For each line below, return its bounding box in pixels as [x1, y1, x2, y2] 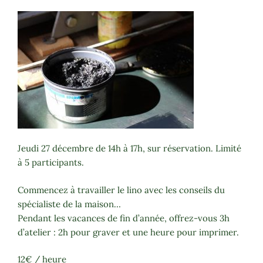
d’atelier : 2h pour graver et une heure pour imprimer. [18, 226, 239, 238]
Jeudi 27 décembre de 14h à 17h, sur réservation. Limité [18, 143, 241, 154]
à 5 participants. [18, 157, 84, 168]
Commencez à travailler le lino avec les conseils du [18, 184, 225, 195]
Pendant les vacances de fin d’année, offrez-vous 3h [18, 212, 230, 224]
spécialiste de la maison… [18, 198, 121, 210]
